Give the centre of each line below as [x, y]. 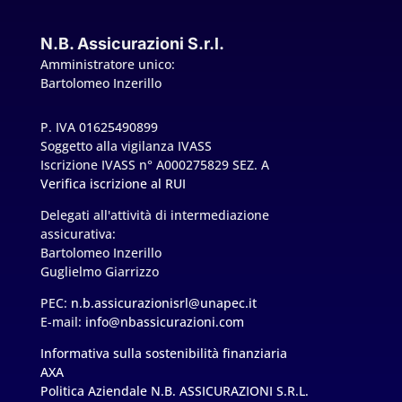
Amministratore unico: [107, 64]
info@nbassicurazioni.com [164, 322]
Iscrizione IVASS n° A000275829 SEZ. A [154, 165]
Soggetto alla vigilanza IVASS [126, 146]
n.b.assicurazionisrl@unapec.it [163, 303]
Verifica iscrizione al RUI [113, 184]
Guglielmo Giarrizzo [99, 271]
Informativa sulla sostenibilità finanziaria [163, 353]
